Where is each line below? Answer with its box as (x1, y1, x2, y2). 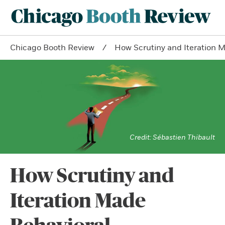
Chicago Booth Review (10, 43, 94, 53)
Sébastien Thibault (153, 133, 215, 142)
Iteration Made (10, 190, 146, 211)
